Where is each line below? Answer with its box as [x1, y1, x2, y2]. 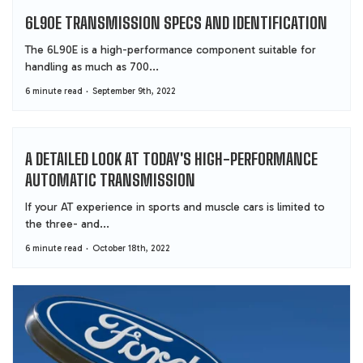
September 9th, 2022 [92, 85, 176, 96]
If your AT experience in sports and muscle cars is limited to [25, 199, 325, 214]
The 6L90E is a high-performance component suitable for [25, 42, 316, 57]
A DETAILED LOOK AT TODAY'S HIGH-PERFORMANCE [25, 148, 318, 169]
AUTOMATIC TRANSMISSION [25, 169, 195, 190]
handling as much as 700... [25, 59, 159, 74]
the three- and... [25, 216, 109, 231]
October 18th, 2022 [92, 242, 170, 254]
